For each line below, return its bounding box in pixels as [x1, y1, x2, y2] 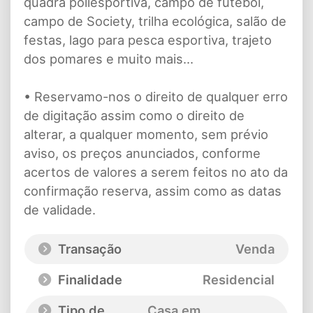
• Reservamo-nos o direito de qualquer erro [24, 88, 288, 104]
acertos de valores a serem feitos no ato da [24, 163, 288, 180]
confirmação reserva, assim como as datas [24, 182, 282, 198]
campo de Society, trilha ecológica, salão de [24, 13, 286, 29]
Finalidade [54, 271, 122, 287]
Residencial [203, 271, 275, 287]
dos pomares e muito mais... [24, 50, 194, 66]
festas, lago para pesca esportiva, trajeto [24, 31, 272, 48]
